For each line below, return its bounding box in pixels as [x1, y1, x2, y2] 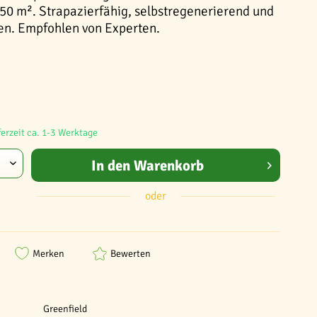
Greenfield [43, 303, 88, 315]
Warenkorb [133, 156, 204, 175]
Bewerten [110, 247, 151, 260]
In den [91, 156, 130, 175]
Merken [33, 247, 64, 260]
